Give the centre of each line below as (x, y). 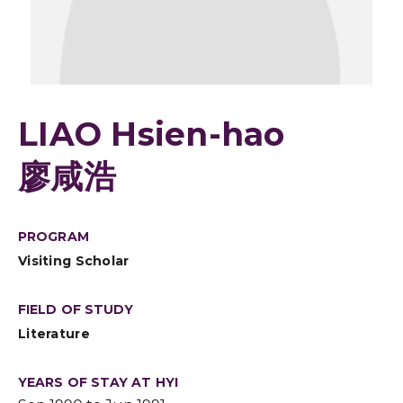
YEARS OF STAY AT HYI (98, 382)
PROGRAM (54, 237)
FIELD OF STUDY (76, 309)
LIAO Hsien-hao (152, 134)
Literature (54, 334)
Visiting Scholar (74, 261)
